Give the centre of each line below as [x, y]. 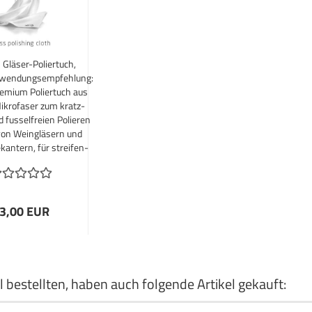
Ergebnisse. [39, 175]
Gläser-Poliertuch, [39, 64]
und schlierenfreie [39, 161]
